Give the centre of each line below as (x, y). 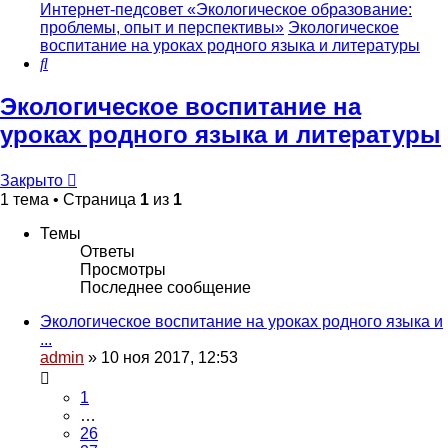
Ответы (107, 252)
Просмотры (123, 270)
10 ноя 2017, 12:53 (169, 358)
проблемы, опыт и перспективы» (162, 28)
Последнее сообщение (165, 288)
